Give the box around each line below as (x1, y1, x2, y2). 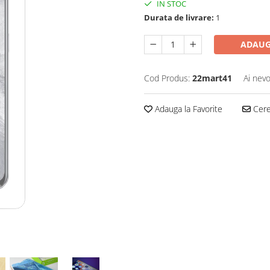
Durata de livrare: (144, 12, 214, 23)
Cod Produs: (144, 72, 190, 84)
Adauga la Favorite (152, 103, 222, 115)
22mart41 (192, 72, 232, 84)
